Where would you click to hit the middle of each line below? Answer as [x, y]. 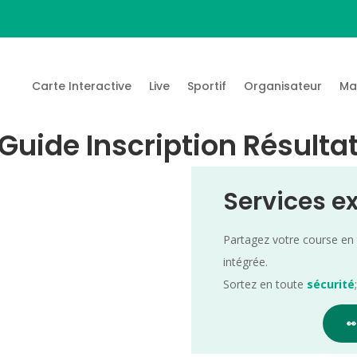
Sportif [207, 86]
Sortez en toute [265, 284]
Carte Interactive [82, 86]
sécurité [331, 284]
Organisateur [283, 86]
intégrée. [246, 261]
